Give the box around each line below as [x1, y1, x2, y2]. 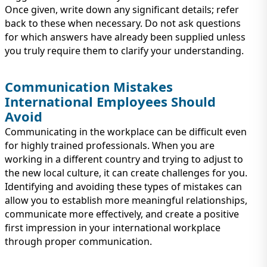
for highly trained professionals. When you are [5, 139, 215, 153]
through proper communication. [5, 235, 152, 249]
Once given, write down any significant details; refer [5, 3, 239, 17]
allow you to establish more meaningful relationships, [5, 194, 247, 207]
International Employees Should [5, 92, 216, 111]
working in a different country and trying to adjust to [5, 153, 243, 166]
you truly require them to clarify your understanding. [5, 44, 244, 58]
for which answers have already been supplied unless [5, 30, 246, 44]
